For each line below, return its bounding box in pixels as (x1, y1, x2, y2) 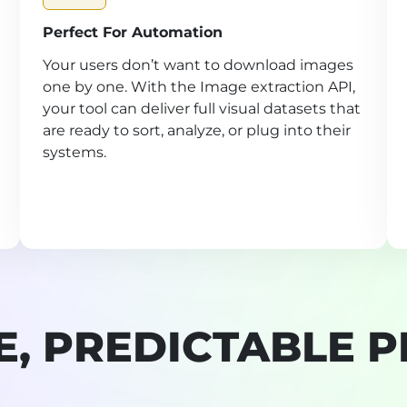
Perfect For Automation (43, 24, 223, 42)
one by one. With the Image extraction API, (43, 78, 356, 96)
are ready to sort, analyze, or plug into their (43, 122, 352, 140)
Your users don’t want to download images (43, 56, 354, 74)
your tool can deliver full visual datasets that (43, 100, 362, 118)
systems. (43, 144, 107, 162)
